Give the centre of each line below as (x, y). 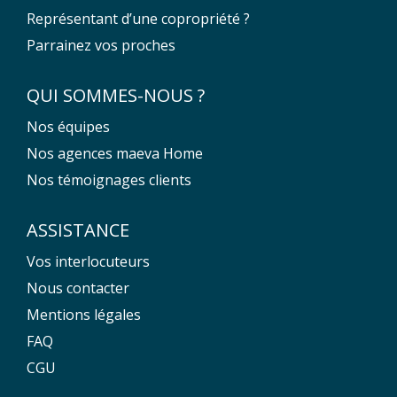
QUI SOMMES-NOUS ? (116, 95)
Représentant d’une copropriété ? (138, 18)
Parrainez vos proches (101, 45)
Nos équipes (68, 126)
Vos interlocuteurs (88, 261)
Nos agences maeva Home (115, 153)
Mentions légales (84, 314)
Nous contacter (78, 288)
